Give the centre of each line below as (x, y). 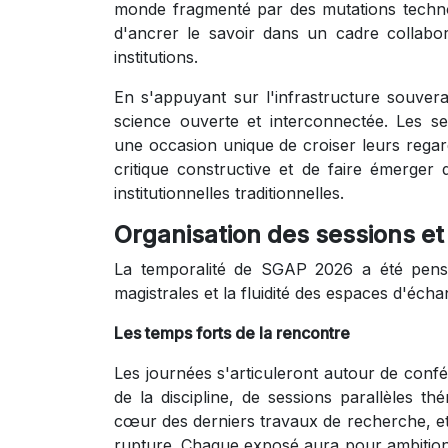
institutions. (156, 56)
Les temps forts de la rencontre (232, 332)
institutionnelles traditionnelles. (229, 192)
